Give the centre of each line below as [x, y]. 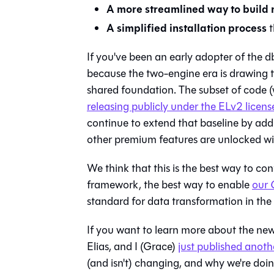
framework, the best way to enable [169, 184]
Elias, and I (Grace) [132, 246]
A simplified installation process [187, 28]
